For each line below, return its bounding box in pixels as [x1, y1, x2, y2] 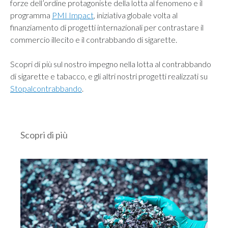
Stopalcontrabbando [10, 83, 82, 94]
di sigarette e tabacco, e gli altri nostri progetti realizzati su [10, 71, 208, 81]
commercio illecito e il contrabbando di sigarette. [10, 35, 177, 45]
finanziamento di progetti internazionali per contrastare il [10, 22, 204, 33]
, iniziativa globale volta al [94, 10, 178, 20]
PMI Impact [52, 10, 94, 20]
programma [10, 10, 52, 20]
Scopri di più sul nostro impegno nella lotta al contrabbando [10, 59, 211, 69]
